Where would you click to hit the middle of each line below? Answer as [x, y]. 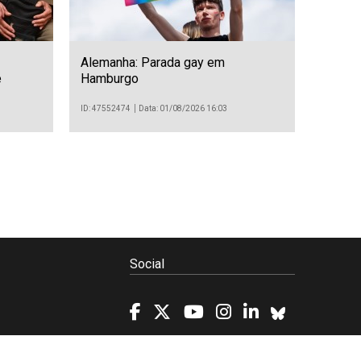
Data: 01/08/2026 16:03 [183, 108]
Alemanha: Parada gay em [153, 63]
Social [147, 264]
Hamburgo [110, 79]
